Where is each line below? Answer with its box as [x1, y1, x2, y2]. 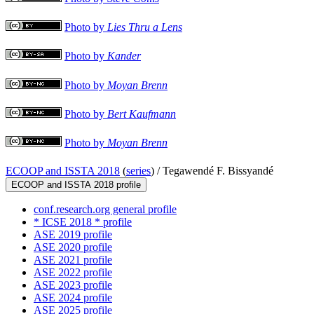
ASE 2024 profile [34, 292, 112, 304]
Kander [107, 50, 141, 62]
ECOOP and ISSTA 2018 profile [11, 179, 141, 191]
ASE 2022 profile [34, 266, 112, 279]
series [126, 165, 151, 177]
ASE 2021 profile [34, 254, 112, 266]
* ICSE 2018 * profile [34, 216, 132, 228]
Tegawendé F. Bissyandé [163, 165, 273, 177]
